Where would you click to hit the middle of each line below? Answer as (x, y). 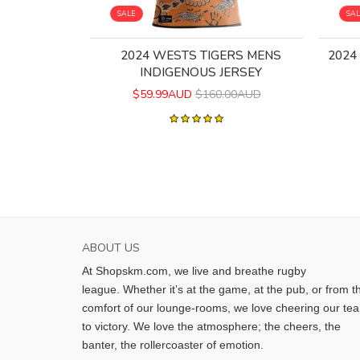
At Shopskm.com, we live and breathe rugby (194, 271)
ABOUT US (111, 248)
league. (102, 290)
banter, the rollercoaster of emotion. (174, 345)
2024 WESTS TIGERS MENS (200, 55)
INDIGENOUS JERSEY (200, 72)
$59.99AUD (162, 95)
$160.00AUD (228, 95)
